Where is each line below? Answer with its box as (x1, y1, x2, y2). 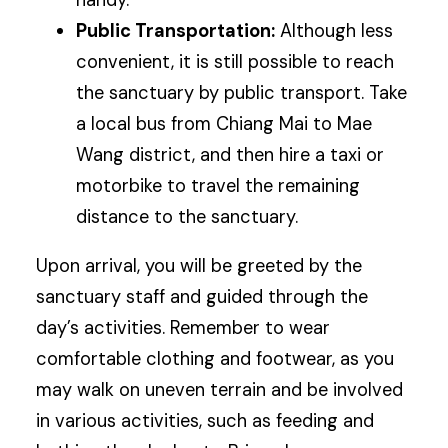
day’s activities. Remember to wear (36, 316, 331, 341)
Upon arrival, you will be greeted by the (36, 254, 363, 279)
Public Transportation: (76, 19, 276, 44)
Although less (275, 19, 394, 44)
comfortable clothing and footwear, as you (36, 347, 395, 372)
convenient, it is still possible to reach (76, 50, 395, 75)
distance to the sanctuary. (76, 205, 299, 230)
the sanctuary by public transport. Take (76, 81, 408, 106)
